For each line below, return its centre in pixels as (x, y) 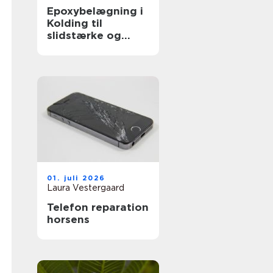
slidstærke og (84, 35)
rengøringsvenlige (96, 48)
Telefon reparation (98, 207)
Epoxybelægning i (95, 11)
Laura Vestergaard (86, 188)
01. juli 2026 (76, 178)
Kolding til (75, 23)
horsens (68, 219)
